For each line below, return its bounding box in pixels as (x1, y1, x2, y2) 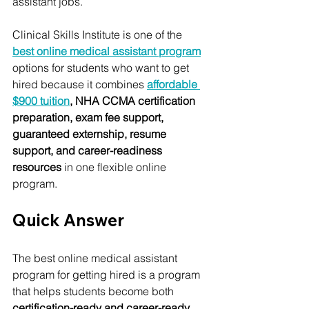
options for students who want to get (12, 60, 192, 74)
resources (12, 159, 61, 174)
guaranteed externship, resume (12, 126, 169, 141)
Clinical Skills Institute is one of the (12, 27, 185, 41)
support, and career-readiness (12, 143, 165, 157)
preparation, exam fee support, (12, 110, 166, 124)
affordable (147, 77, 200, 91)
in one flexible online (61, 159, 169, 174)
